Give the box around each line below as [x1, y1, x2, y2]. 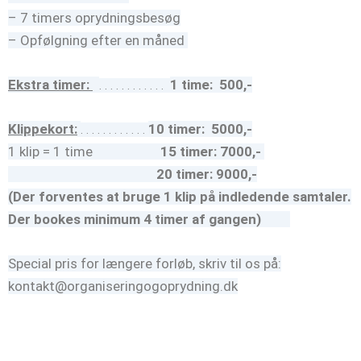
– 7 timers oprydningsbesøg [8, 9, 180, 26]
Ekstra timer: [8, 77, 93, 93]
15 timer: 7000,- [160, 143, 261, 160]
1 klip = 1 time [8, 143, 160, 160]
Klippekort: [8, 121, 77, 138]
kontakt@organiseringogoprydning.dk [8, 278, 238, 295]
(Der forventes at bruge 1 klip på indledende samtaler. [8, 189, 351, 205]
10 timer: [148, 121, 205, 138]
